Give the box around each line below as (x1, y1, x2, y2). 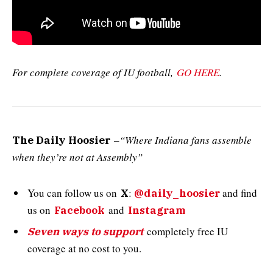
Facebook (54, 203, 105, 217)
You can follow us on (27, 185, 121, 200)
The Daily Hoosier (12, 133, 110, 147)
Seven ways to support (27, 225, 143, 239)
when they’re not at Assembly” (12, 150, 143, 165)
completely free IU (143, 224, 228, 239)
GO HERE (177, 65, 219, 80)
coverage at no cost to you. (27, 241, 141, 256)
